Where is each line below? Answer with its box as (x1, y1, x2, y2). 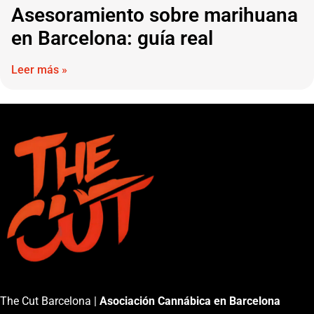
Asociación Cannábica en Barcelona (100, 294, 280, 308)
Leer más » (11, 62, 67, 76)
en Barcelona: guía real (11, 26, 213, 50)
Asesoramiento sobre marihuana (11, 3, 298, 27)
